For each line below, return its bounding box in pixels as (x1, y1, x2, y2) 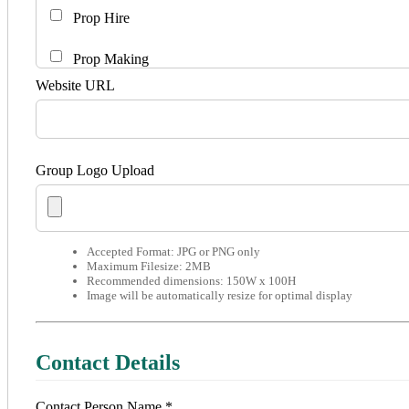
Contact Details (36, 351, 180, 375)
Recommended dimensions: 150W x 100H (87, 274, 296, 288)
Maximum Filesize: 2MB (87, 259, 211, 274)
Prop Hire (69, 10, 130, 26)
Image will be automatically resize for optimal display (87, 288, 352, 303)
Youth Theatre (69, 174, 154, 191)
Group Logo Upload (36, 163, 154, 179)
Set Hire (69, 92, 121, 109)
